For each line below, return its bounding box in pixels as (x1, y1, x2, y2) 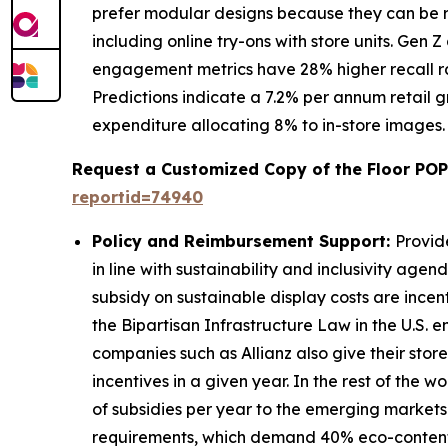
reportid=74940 (72, 187, 203, 208)
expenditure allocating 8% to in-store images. (92, 115, 445, 136)
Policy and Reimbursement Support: (92, 231, 395, 252)
